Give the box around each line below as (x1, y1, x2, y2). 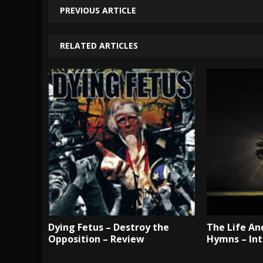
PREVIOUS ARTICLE (60, 4, 136, 16)
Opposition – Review (48, 232, 144, 245)
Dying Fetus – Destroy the (48, 220, 169, 234)
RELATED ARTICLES (60, 39, 138, 51)
